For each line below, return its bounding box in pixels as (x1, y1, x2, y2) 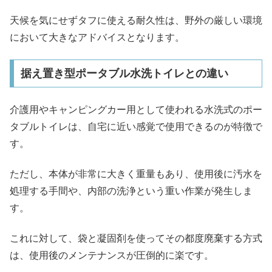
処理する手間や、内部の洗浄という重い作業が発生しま (10, 186, 253, 196)
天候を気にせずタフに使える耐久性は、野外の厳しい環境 (10, 15, 262, 25)
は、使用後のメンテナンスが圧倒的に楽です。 (10, 250, 214, 261)
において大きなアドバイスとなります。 (10, 32, 185, 42)
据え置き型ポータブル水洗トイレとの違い (20, 67, 228, 80)
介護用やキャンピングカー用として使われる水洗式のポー (10, 104, 262, 115)
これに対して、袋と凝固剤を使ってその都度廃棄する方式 (10, 233, 262, 244)
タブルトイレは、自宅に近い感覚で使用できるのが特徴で (10, 121, 262, 132)
